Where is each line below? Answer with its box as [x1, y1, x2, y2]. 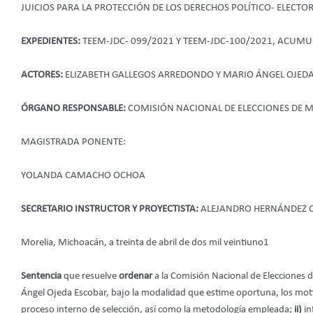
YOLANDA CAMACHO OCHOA [21, 170, 145, 181]
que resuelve [64, 270, 119, 282]
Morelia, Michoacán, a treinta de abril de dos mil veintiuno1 [21, 237, 269, 248]
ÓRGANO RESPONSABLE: [21, 103, 128, 114]
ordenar [119, 270, 154, 282]
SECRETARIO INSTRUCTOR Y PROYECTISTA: [21, 203, 201, 214]
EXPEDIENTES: [21, 36, 82, 47]
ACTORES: [21, 69, 65, 80]
